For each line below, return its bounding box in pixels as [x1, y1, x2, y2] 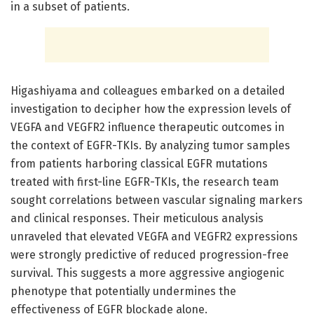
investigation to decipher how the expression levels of [11, 102, 291, 116]
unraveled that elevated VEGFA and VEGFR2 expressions [11, 229, 298, 243]
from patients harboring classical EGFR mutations [11, 156, 268, 170]
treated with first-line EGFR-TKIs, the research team [11, 175, 279, 189]
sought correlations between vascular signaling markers [11, 193, 303, 207]
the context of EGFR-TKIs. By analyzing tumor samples [11, 138, 290, 152]
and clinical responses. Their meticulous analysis [11, 211, 264, 225]
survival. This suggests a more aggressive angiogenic [11, 266, 285, 280]
